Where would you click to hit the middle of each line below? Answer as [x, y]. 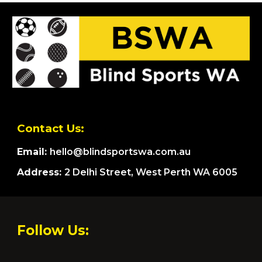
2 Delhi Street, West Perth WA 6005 [151, 173]
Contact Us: [51, 129]
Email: [34, 152]
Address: [41, 173]
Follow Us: [53, 230]
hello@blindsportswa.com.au [120, 152]
